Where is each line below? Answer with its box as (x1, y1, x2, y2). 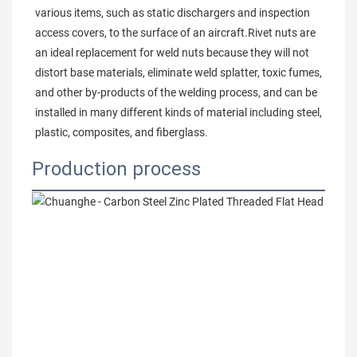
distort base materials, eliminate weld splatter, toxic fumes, (35, 66, 322, 79)
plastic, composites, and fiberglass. (35, 126, 208, 139)
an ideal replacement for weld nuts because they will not (35, 46, 309, 59)
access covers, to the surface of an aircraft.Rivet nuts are (35, 26, 316, 39)
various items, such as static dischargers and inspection (35, 6, 310, 19)
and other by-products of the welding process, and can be (35, 86, 317, 99)
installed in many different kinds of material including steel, (35, 106, 322, 119)
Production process (32, 158, 201, 180)
